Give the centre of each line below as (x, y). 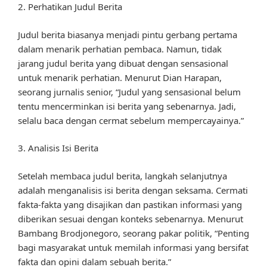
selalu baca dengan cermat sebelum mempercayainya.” (131, 120)
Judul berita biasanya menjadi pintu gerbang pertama (128, 34)
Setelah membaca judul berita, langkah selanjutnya (122, 176)
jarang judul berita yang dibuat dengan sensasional (123, 63)
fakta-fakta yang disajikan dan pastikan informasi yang (130, 204)
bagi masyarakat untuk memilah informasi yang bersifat (133, 247)
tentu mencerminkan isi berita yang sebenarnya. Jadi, (127, 106)
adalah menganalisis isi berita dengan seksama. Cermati (133, 190)
